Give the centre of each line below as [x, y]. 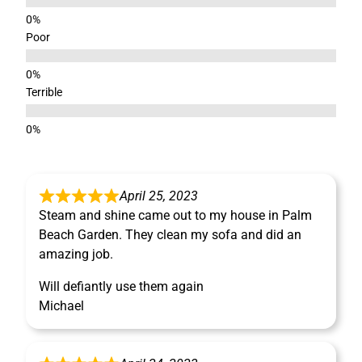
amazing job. [76, 255]
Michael [61, 306]
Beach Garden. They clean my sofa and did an [170, 235]
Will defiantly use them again [121, 287]
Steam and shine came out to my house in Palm [175, 216]
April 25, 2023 [159, 196]
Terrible [44, 93]
